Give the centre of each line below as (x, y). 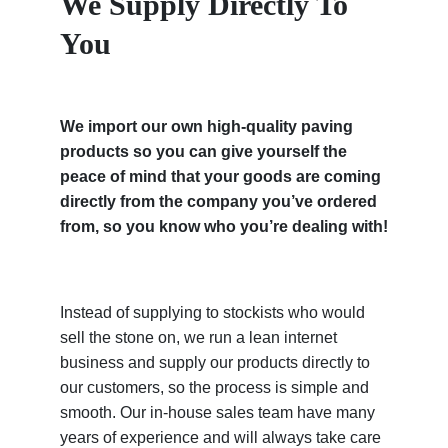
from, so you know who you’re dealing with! (224, 227)
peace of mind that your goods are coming (220, 177)
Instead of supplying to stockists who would (212, 312)
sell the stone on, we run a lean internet (198, 337)
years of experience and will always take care (220, 437)
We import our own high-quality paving (206, 127)
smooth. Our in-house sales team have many (217, 412)
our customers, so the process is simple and (214, 387)
